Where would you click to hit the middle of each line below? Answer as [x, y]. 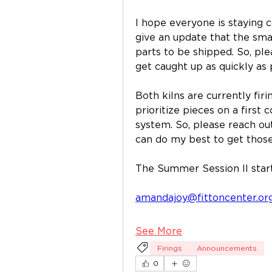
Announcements [227, 248]
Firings [170, 248]
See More [159, 231]
